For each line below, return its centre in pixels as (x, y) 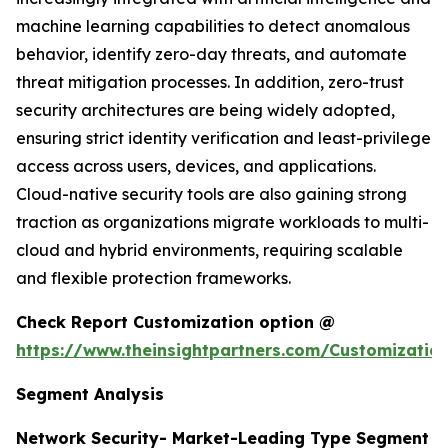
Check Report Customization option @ (175, 322)
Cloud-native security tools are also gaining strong (211, 194)
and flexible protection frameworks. (153, 278)
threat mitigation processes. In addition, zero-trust (210, 82)
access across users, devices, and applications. (196, 166)
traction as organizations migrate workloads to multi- (222, 222)
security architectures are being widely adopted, (205, 110)
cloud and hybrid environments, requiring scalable (209, 250)
